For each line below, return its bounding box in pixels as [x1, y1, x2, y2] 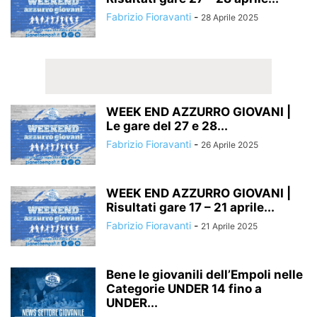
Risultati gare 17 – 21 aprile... [106, 200, 275, 214]
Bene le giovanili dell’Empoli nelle [106, 267, 303, 282]
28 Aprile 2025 [201, 12, 258, 23]
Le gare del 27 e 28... [106, 119, 228, 133]
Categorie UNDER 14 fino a [106, 282, 262, 296]
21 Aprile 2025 [201, 221, 258, 231]
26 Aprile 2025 [201, 139, 258, 150]
